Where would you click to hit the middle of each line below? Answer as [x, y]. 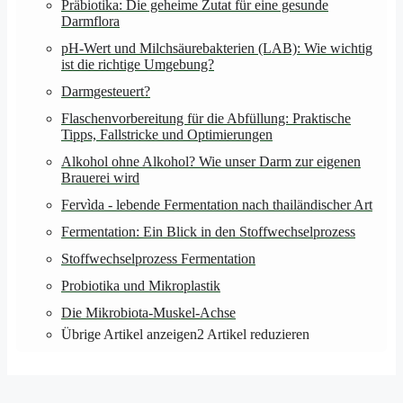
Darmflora [90, 21]
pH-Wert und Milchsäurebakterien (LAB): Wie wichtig [217, 48]
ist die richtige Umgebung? [138, 64]
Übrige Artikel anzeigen [129, 334]
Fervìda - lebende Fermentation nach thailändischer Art [217, 204]
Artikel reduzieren [258, 334]
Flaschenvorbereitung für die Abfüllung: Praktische [206, 118]
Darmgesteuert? [106, 91]
